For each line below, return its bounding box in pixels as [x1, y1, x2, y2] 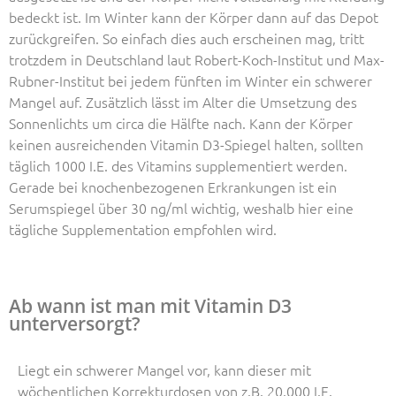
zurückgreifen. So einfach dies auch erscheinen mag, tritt [9, 28, 364, 49]
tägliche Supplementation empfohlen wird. [9, 219, 277, 240]
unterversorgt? [9, 311, 141, 337]
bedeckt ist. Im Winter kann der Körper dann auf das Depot [9, 7, 378, 27]
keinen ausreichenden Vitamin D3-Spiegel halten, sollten [9, 134, 363, 155]
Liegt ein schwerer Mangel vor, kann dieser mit [18, 360, 311, 380]
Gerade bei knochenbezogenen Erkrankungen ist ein [9, 177, 337, 197]
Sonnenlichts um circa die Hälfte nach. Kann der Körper [9, 113, 353, 133]
